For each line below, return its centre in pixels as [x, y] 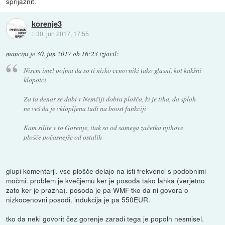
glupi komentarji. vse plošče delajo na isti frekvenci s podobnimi [106, 171]
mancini [18, 53]
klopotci [35, 80]
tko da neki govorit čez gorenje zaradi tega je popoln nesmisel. [105, 219]
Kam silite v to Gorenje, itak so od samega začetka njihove [103, 128]
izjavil [108, 53]
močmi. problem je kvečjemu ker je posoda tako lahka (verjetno [106, 181]
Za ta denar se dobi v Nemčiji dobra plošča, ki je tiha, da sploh [109, 99]
